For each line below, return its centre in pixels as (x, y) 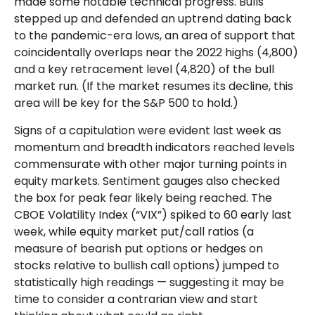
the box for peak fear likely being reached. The (143, 198)
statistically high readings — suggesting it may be (149, 282)
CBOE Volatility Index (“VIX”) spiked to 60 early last (153, 215)
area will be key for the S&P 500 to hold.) (126, 103)
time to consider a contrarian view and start (136, 299)
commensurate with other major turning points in (150, 164)
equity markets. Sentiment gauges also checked (147, 181)
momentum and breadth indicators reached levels (154, 147)
